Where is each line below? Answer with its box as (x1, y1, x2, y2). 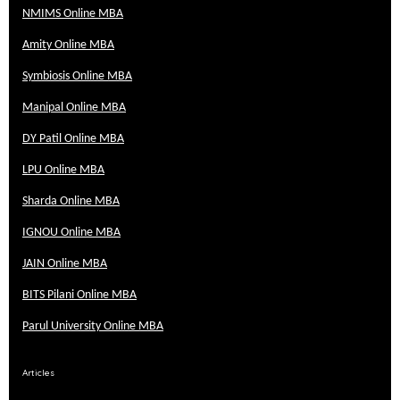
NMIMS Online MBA (22, 7, 123, 20)
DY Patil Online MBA (22, 132, 124, 145)
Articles (22, 366, 54, 379)
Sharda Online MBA (22, 195, 120, 207)
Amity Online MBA (22, 38, 114, 51)
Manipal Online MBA (22, 101, 126, 113)
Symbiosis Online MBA (22, 70, 132, 82)
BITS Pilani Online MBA (22, 288, 137, 301)
